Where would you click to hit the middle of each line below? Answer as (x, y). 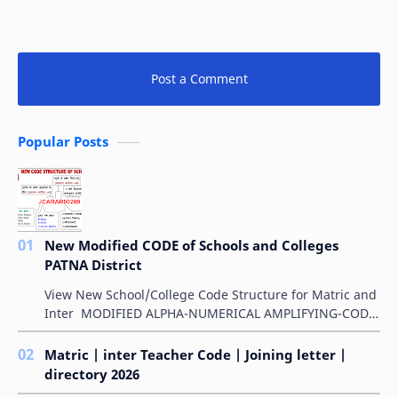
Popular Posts (63, 141)
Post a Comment (199, 78)
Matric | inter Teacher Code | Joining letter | (195, 355)
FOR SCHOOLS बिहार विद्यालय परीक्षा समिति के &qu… (174, 331)
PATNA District (93, 264)
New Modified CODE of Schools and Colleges (191, 245)
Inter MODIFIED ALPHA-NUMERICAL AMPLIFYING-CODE (210, 313)
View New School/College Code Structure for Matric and (211, 294)
